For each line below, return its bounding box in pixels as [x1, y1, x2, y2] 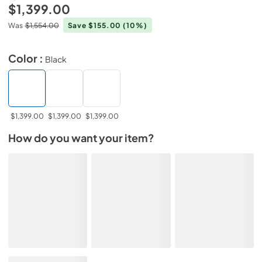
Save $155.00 [67, 20, 123, 30]
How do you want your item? [8, 132, 154, 144]
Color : [8, 51, 45, 65]
